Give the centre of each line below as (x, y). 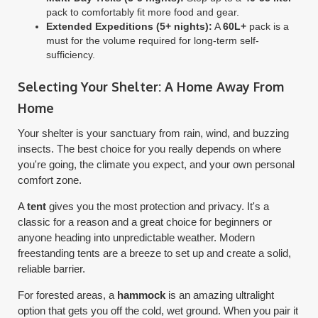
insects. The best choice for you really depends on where (150, 149)
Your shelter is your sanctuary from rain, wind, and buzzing (154, 133)
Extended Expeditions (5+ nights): (130, 26)
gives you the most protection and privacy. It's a (158, 206)
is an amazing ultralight (220, 295)
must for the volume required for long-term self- (153, 40)
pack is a (268, 26)
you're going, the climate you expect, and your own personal (157, 164)
